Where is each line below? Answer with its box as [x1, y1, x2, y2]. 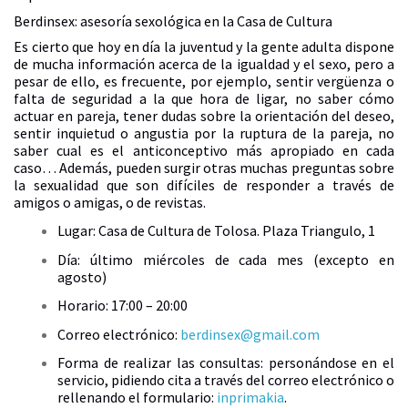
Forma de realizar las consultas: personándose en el [57, 353, 394, 372]
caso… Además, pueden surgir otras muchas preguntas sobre [14, 158, 394, 177]
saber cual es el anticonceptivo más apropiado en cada [14, 140, 394, 159]
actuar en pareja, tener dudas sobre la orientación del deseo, [14, 106, 394, 125]
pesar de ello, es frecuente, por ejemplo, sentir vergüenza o [14, 71, 394, 90]
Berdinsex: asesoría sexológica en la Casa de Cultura [14, 11, 332, 30]
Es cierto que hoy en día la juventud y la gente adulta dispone [14, 36, 394, 56]
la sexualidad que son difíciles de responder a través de [14, 175, 394, 194]
